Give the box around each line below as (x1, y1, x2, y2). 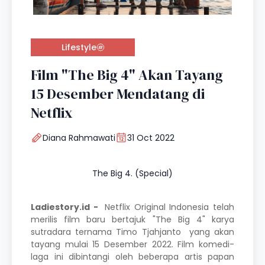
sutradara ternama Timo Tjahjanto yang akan (31, 225, 234, 238)
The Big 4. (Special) (92, 167, 173, 179)
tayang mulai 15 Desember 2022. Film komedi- (31, 238, 234, 250)
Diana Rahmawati (43, 131, 115, 144)
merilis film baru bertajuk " (31, 213, 156, 225)
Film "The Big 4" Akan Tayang (31, 64, 223, 85)
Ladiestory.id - (31, 201, 105, 213)
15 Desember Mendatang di (31, 83, 205, 104)
